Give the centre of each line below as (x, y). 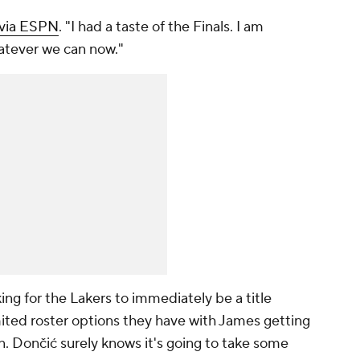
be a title (242, 299)
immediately (172, 299)
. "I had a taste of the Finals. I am (161, 27)
